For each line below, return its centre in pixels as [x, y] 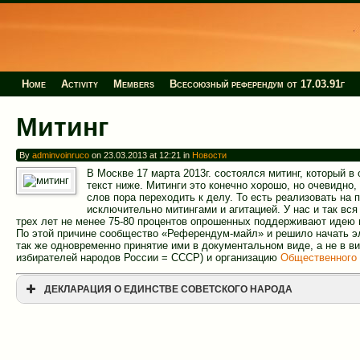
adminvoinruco [60, 155]
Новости [209, 155]
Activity [80, 84]
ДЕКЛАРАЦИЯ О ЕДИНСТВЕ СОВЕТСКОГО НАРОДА [168, 290]
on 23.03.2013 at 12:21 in [140, 155]
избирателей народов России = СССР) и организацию [148, 257]
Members [133, 84]
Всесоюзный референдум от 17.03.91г [257, 84]
